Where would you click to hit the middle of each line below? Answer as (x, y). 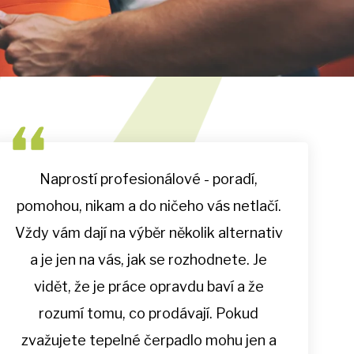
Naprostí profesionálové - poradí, (149, 179)
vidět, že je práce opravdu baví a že (149, 287)
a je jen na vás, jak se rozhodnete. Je (149, 260)
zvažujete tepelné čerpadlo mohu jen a (149, 341)
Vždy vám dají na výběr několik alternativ (149, 233)
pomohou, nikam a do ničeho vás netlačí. (149, 206)
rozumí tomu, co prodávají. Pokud (149, 314)
